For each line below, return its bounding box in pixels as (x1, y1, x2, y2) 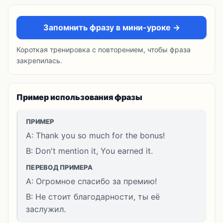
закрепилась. (16, 56, 62, 65)
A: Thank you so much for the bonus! (26, 130, 165, 140)
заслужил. (26, 204, 66, 214)
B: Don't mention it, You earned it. (26, 146, 153, 156)
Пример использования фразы (16, 92, 142, 102)
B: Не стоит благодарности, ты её (26, 192, 160, 202)
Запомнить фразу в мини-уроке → (43, 22, 180, 32)
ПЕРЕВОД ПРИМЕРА (26, 163, 93, 171)
